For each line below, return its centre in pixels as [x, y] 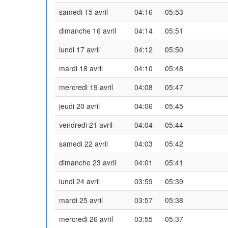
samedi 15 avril [83, 11]
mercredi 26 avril [86, 219]
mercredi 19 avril [86, 87]
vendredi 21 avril [86, 124]
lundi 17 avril [79, 49]
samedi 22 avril [83, 143]
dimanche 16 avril [88, 30]
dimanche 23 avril [88, 162]
